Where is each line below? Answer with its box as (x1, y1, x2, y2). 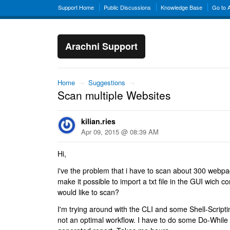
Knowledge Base (161, 3, 202, 11)
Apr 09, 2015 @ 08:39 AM (81, 127, 159, 137)
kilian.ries (81, 116, 116, 126)
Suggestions (88, 78, 125, 87)
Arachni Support (65, 40, 138, 53)
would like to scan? (57, 187, 119, 197)
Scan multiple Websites (57, 87, 170, 103)
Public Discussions (104, 3, 151, 11)
